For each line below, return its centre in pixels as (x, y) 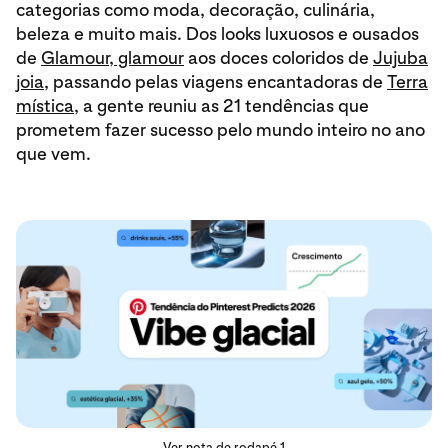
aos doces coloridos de (278, 57)
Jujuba (400, 57)
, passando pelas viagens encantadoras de (215, 81)
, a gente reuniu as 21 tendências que (221, 105)
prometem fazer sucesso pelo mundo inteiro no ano (220, 129)
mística (45, 105)
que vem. (55, 153)
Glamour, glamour (112, 57)
